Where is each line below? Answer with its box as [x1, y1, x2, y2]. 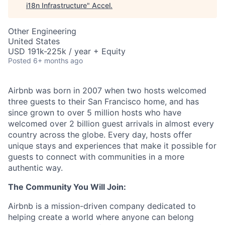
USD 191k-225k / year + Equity [8, 46, 126, 56]
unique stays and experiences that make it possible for [8, 141, 216, 151]
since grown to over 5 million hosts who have [8, 107, 181, 118]
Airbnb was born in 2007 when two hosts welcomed [8, 85, 206, 95]
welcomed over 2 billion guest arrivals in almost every [8, 119, 214, 129]
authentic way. [8, 163, 63, 173]
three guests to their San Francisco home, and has [8, 96, 199, 106]
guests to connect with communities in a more [8, 152, 184, 162]
